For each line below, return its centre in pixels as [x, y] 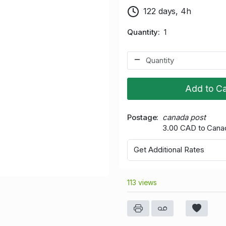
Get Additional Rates [169, 150]
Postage [142, 117]
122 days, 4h [167, 11]
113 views [142, 182]
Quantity [143, 32]
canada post [184, 117]
